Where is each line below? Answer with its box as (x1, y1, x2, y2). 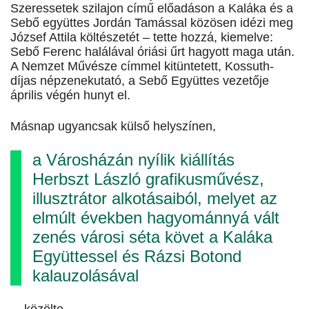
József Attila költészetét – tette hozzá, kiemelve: (10, 30, 273, 45)
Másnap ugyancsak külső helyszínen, (10, 119, 219, 134)
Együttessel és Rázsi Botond (32, 247, 241, 266)
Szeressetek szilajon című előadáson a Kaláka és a (10, 1, 293, 16)
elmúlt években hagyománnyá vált (32, 208, 279, 228)
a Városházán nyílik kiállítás (32, 150, 235, 170)
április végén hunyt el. (10, 88, 130, 103)
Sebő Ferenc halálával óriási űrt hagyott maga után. (10, 45, 295, 59)
